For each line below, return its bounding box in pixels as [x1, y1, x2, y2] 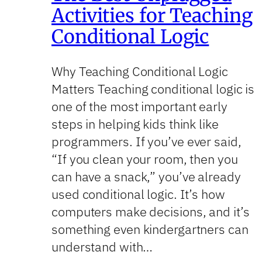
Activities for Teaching [51, 4, 253, 27]
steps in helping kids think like [51, 115, 219, 133]
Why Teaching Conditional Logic [51, 63, 228, 80]
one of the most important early [51, 98, 227, 115]
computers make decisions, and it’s [51, 203, 250, 220]
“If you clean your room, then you [51, 150, 238, 168]
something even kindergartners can [51, 220, 249, 238]
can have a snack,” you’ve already [51, 168, 241, 185]
